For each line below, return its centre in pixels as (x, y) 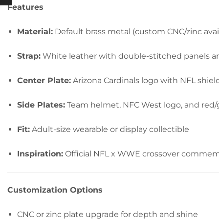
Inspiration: (40, 153)
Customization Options (55, 190)
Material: (35, 31)
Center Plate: (44, 80)
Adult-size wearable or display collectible (109, 129)
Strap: (29, 56)
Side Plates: (41, 105)
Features (25, 7)
